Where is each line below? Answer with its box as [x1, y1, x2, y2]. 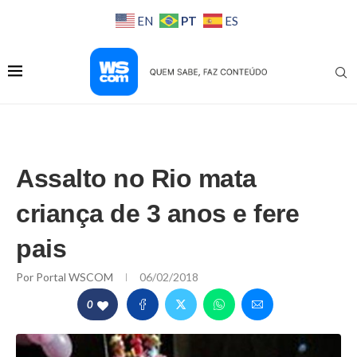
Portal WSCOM [36, 270, 116, 284]
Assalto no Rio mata [16, 164, 257, 194]
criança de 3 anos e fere [16, 199, 299, 229]
